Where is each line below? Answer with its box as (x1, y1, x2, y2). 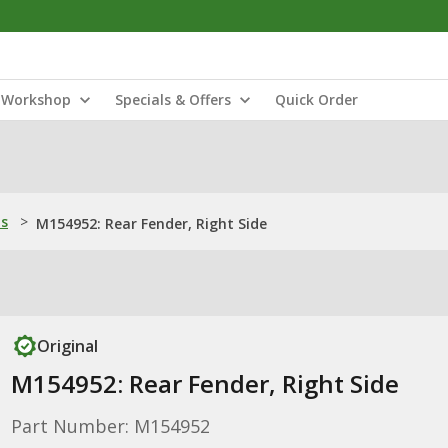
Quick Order (275, 90, 358, 109)
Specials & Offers (115, 90, 231, 109)
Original (36, 335, 98, 357)
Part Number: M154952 (10, 414, 210, 438)
